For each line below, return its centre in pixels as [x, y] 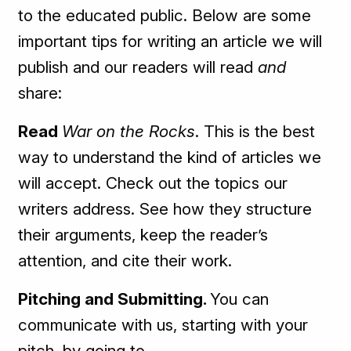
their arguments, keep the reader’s [143, 235]
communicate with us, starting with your [163, 325]
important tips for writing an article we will [170, 42]
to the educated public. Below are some [165, 16]
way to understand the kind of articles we [170, 157]
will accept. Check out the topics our [153, 183]
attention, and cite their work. [125, 261]
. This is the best [255, 132]
